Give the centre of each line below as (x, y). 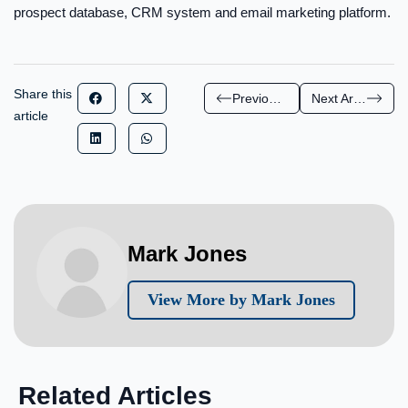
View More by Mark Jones (241, 300)
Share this (43, 94)
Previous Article (275, 98)
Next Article (359, 98)
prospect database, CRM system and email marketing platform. (202, 12)
